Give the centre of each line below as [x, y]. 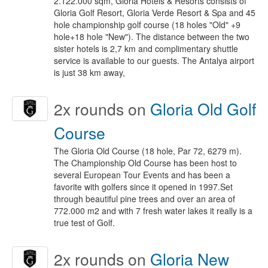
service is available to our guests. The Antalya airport [154, 60]
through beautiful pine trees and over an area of [144, 199]
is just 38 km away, [89, 72]
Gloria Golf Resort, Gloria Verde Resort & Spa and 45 [155, 13]
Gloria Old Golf [203, 109]
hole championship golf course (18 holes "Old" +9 [147, 25]
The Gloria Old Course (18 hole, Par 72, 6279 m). [148, 151]
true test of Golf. [84, 223]
